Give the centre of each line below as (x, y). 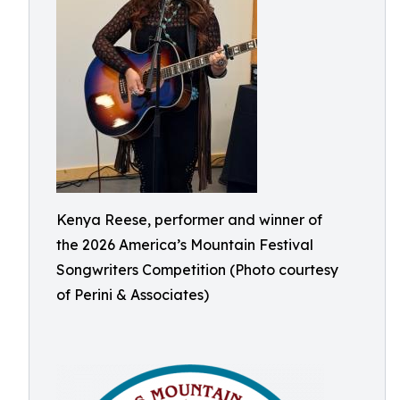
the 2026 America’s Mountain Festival (185, 245)
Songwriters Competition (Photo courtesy (197, 270)
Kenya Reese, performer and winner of (189, 220)
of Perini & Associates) (133, 295)
